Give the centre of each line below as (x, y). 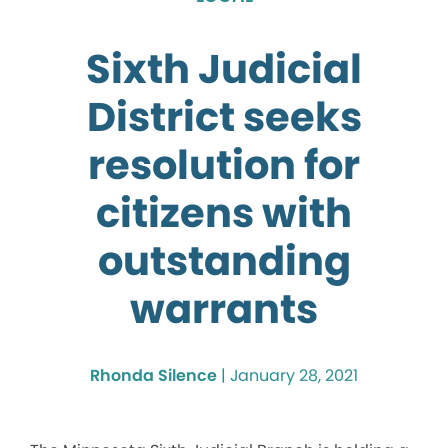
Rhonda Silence (153, 376)
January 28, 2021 (294, 376)
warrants (224, 309)
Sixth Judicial (224, 69)
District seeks (224, 117)
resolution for (224, 165)
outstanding (224, 261)
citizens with (224, 213)
